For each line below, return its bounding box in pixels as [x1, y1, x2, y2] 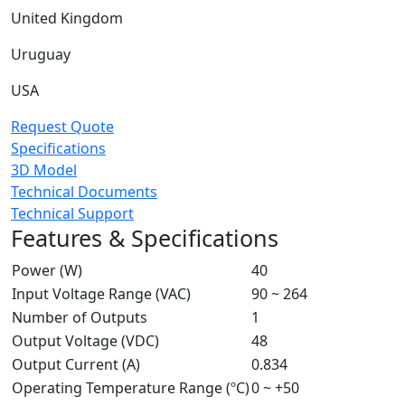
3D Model [11, 159, 77, 180]
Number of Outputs [12, 306, 147, 327]
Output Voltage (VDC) [12, 330, 159, 351]
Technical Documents [11, 181, 157, 202]
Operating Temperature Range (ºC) [12, 377, 250, 398]
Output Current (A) [12, 353, 140, 374]
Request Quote [11, 116, 114, 137]
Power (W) [12, 259, 82, 280]
